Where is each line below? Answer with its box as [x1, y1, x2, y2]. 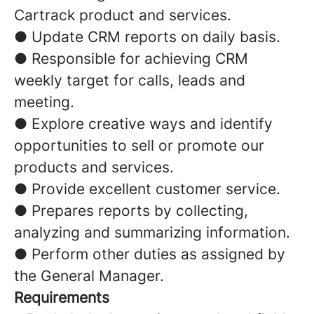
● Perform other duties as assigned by [14, 245, 285, 263]
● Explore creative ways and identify [14, 115, 273, 132]
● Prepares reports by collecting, [14, 202, 248, 219]
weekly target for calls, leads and [14, 71, 245, 89]
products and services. [14, 158, 174, 176]
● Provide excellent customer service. [14, 180, 280, 198]
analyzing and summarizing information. [14, 224, 290, 241]
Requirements [14, 289, 109, 306]
